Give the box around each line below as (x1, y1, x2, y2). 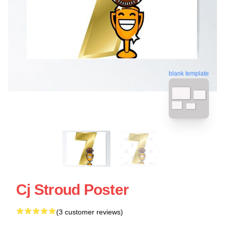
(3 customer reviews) (56, 207, 123, 216)
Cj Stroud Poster (16, 181, 129, 198)
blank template (169, 68, 209, 76)
